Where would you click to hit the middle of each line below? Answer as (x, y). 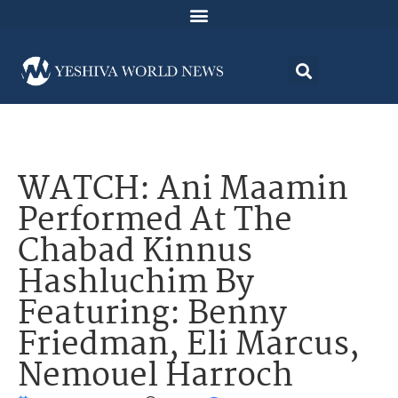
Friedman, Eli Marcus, (189, 346)
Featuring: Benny (152, 315)
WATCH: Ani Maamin (183, 191)
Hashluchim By (136, 284)
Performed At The (155, 222)
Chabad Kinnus (135, 253)
